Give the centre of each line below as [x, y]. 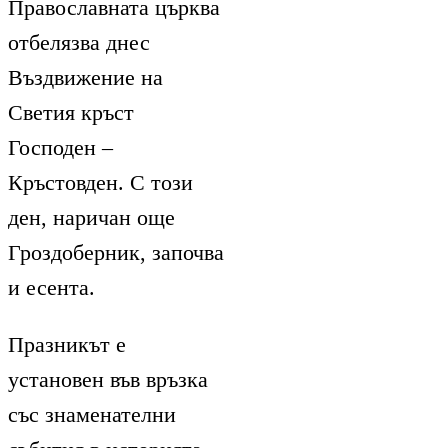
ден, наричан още [91, 217]
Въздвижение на [85, 77]
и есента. [51, 287]
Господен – [60, 147]
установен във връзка [108, 379]
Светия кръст [71, 112]
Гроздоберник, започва [116, 252]
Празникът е [67, 344]
